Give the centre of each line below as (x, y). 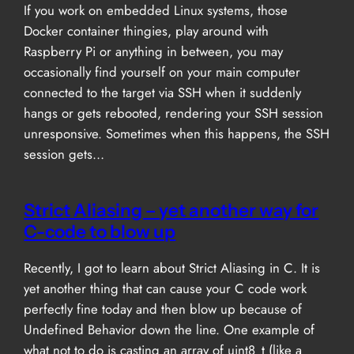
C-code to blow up (100, 231)
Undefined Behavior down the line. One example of (169, 329)
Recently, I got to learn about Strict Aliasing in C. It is (172, 267)
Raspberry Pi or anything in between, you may (154, 51)
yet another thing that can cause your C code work (166, 288)
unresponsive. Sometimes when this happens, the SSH (177, 133)
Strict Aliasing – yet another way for (171, 210)
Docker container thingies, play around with (147, 30)
